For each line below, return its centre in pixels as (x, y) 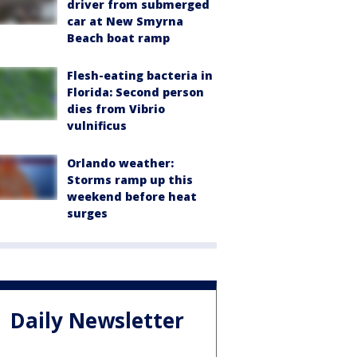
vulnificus (97, 126)
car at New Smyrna (125, 22)
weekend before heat (132, 197)
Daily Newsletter (97, 320)
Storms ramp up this (130, 180)
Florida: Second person (135, 92)
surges (87, 214)
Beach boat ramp (118, 38)
